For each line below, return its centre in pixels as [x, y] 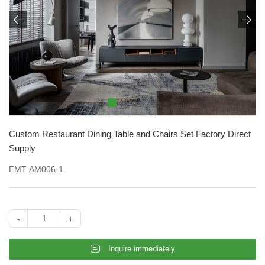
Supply [22, 148]
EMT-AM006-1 [36, 169]
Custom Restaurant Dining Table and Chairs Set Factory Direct [130, 134]
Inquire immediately [142, 249]
